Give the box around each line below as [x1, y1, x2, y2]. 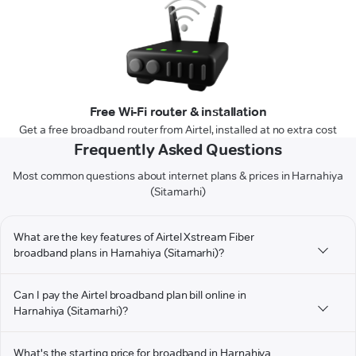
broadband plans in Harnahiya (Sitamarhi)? [14, 246, 225, 261]
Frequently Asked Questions [74, 140, 282, 160]
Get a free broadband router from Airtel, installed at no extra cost [19, 122, 337, 137]
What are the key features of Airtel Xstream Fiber [14, 230, 254, 245]
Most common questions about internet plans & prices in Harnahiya [13, 168, 343, 184]
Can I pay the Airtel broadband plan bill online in [14, 288, 246, 303]
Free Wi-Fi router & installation [89, 104, 267, 120]
